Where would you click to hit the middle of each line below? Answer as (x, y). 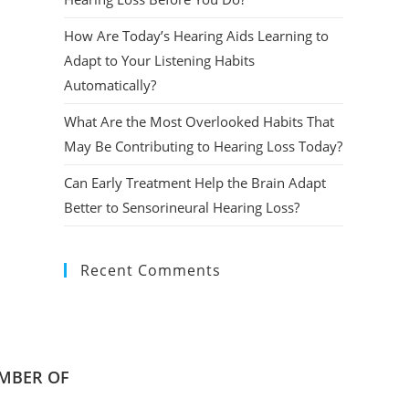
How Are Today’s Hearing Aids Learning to (196, 36)
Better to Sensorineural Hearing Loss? (182, 207)
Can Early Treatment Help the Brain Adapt (195, 183)
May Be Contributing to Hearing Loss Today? (203, 146)
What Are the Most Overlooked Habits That (199, 121)
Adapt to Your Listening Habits (159, 60)
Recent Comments (151, 270)
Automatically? (110, 85)
